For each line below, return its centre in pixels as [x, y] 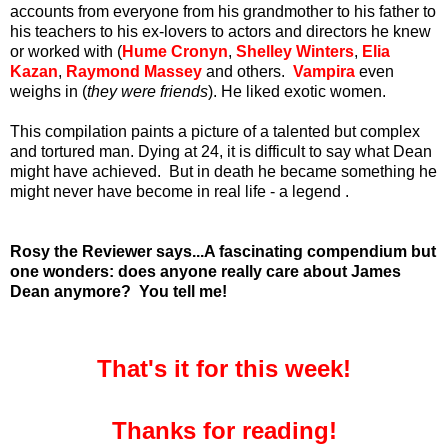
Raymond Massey [134, 71]
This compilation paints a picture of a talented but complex [215, 131]
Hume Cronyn [175, 51]
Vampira [324, 71]
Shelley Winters [295, 51]
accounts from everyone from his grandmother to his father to [223, 11]
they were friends [147, 91]
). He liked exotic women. [297, 91]
